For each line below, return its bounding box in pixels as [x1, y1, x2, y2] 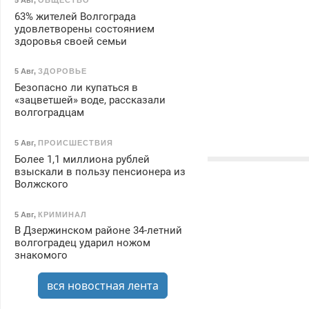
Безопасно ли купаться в [14, 81, 138, 94]
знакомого [14, 249, 68, 262]
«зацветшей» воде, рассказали [14, 94, 166, 107]
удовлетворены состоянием [14, 22, 154, 35]
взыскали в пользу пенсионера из [14, 165, 186, 178]
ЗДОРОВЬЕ [37, 67, 87, 76]
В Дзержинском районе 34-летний [14, 224, 182, 237]
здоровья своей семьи [14, 34, 127, 48]
